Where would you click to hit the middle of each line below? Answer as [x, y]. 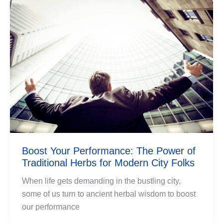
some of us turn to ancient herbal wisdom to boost [109, 194]
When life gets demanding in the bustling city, [101, 181]
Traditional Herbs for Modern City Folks [108, 163]
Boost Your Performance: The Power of [109, 151]
